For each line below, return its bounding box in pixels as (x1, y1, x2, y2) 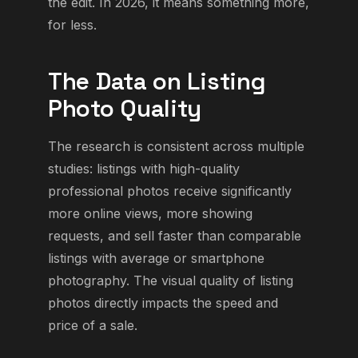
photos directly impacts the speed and (48, 294, 278, 311)
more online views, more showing (48, 205, 253, 221)
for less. (48, 16, 97, 33)
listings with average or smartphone (48, 249, 265, 266)
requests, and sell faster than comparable (48, 227, 301, 244)
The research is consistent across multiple (48, 137, 304, 154)
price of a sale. (48, 316, 137, 333)
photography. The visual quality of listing (48, 272, 293, 288)
